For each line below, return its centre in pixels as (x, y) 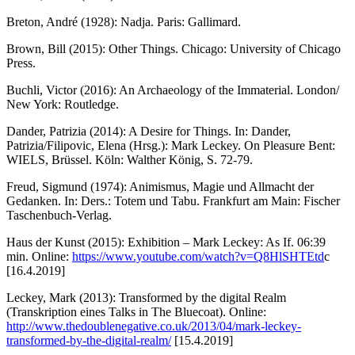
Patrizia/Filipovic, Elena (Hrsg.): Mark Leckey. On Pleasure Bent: (171, 145)
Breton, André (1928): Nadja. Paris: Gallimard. (124, 21)
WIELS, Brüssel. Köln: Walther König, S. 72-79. (130, 159)
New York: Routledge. (63, 104)
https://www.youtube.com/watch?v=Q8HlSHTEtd (198, 256)
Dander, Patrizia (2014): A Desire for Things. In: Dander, (149, 131)
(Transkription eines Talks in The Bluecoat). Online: (136, 311)
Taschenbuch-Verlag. (59, 215)
